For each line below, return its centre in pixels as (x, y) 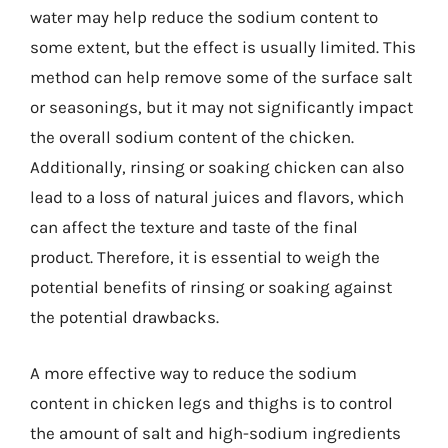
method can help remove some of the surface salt (221, 77)
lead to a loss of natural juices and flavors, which (217, 197)
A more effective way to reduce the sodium (193, 372)
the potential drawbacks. (124, 317)
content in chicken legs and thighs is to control (211, 402)
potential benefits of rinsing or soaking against (211, 287)
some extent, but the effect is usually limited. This (223, 47)
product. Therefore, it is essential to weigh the (205, 257)
